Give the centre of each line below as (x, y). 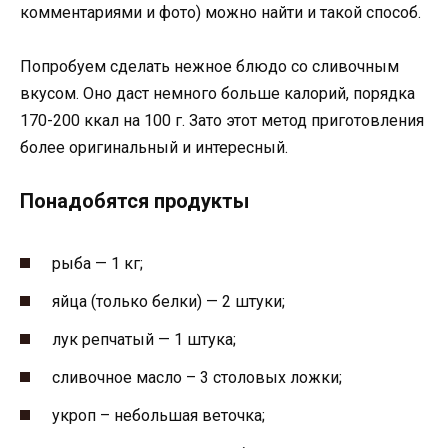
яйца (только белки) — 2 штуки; (168, 301)
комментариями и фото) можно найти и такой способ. (220, 13)
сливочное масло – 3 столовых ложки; (197, 378)
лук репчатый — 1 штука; (144, 340)
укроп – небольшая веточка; (158, 416)
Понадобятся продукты (134, 201)
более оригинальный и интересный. (154, 148)
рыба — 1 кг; (97, 263)
